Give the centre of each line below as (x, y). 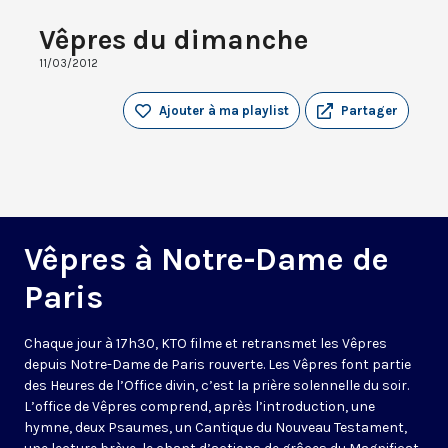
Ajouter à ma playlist (224, 111)
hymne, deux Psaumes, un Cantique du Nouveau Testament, (215, 428)
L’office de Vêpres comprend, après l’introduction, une (199, 407)
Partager (369, 111)
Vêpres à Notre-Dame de (206, 260)
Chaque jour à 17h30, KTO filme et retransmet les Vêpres (205, 344)
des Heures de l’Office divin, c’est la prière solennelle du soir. (216, 386)
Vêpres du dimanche (173, 40)
